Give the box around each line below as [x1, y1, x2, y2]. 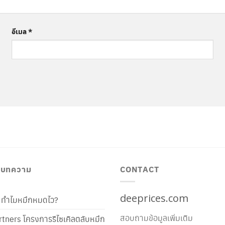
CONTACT [120, 163, 159, 175]
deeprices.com [120, 191, 188, 205]
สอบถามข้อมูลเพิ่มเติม [120, 211, 193, 223]
